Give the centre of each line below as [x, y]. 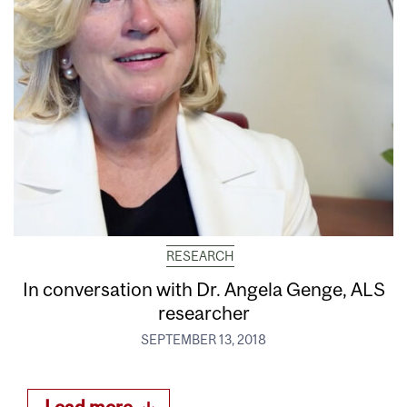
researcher [203, 312]
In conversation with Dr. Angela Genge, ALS [203, 288]
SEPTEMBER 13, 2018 [203, 339]
